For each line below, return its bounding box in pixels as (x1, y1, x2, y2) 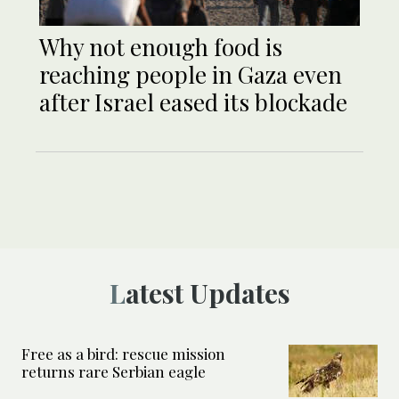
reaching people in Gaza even (39, 59, 342, 91)
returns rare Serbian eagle (21, 362, 206, 382)
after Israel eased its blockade (39, 86, 347, 118)
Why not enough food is (39, 31, 282, 63)
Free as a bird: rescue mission (21, 344, 225, 364)
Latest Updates (125, 275, 290, 312)
